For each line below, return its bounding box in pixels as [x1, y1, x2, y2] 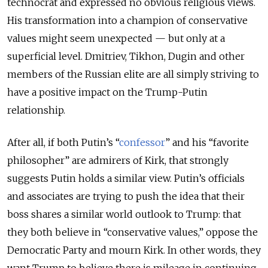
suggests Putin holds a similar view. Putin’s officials [7, 172, 245, 185]
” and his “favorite [165, 136, 249, 149]
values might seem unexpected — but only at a [7, 32, 225, 45]
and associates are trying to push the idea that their [7, 190, 245, 203]
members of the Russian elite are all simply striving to [7, 68, 259, 81]
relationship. [7, 104, 65, 117]
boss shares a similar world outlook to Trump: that [7, 208, 241, 221]
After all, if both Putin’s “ [7, 136, 119, 149]
